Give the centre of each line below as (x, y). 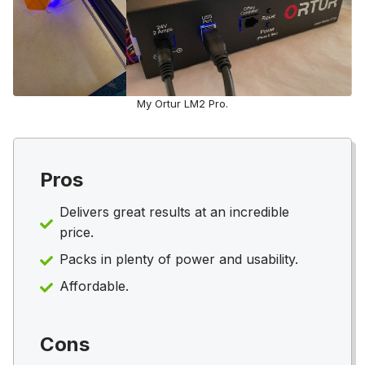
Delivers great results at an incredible (174, 211)
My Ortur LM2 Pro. (182, 103)
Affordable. (94, 286)
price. (77, 232)
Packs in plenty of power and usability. (179, 259)
